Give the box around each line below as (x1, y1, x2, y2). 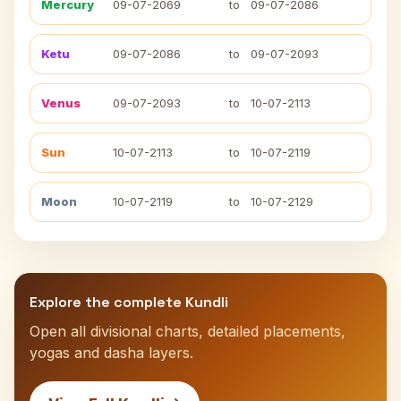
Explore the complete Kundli (30, 293, 228, 311)
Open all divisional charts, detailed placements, (30, 322, 346, 340)
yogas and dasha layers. (30, 344, 193, 362)
